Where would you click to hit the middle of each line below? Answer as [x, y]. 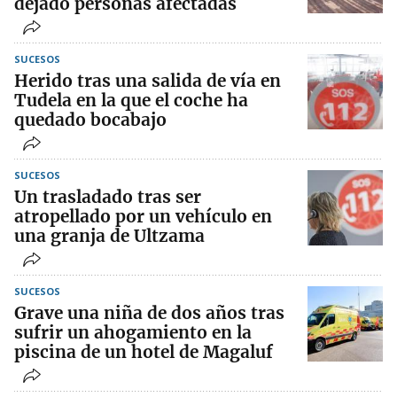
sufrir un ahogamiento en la [133, 333]
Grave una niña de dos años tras [149, 313]
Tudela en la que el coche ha [131, 101]
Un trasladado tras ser [108, 197]
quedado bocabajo [90, 120]
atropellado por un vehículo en [143, 217]
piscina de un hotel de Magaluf [144, 352]
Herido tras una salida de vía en [148, 81]
